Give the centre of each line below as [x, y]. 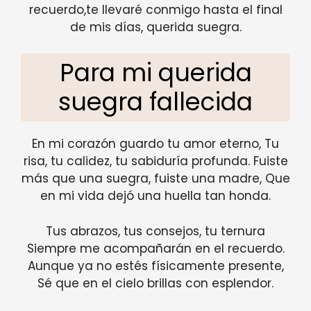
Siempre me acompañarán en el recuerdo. [155, 248]
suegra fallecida [155, 102]
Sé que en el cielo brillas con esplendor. [155, 283]
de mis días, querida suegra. [155, 27]
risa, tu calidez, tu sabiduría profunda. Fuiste [155, 161]
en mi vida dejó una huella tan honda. [155, 196]
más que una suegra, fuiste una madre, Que [155, 179]
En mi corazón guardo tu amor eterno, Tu [155, 144]
